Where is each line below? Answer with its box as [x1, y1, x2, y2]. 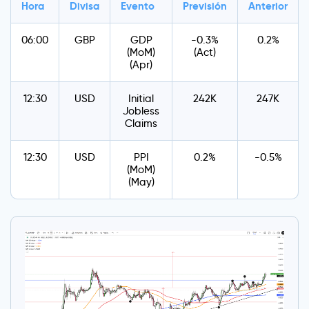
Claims [125, 117, 157, 130]
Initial [128, 92, 154, 105]
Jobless [123, 105, 159, 117]
